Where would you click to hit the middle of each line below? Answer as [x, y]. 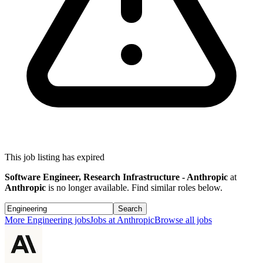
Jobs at [103, 220]
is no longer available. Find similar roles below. [134, 188]
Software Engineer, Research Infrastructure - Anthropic [116, 177]
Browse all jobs [183, 220]
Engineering [50, 220]
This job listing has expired [55, 157]
